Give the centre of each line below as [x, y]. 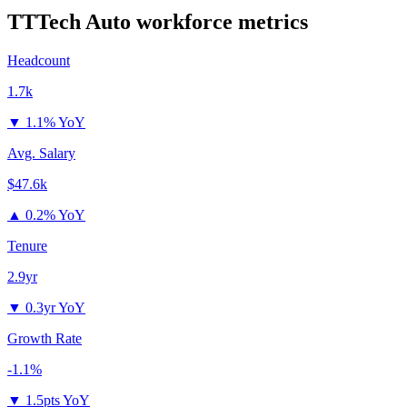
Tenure [27, 246]
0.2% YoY [55, 215]
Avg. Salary [41, 154]
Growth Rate [45, 339]
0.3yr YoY [55, 308]
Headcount [39, 61]
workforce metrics [219, 22]
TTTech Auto [69, 22]
